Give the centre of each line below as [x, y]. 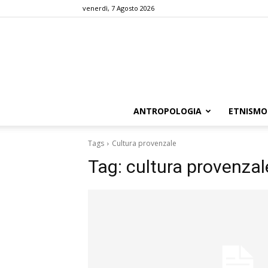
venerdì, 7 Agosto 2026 [118, 8]
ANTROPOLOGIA [167, 111]
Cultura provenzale [144, 143]
